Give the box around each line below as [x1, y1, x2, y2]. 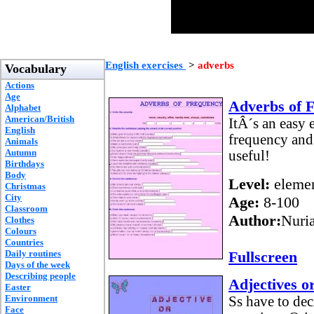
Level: [228, 175, 270, 193]
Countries [5, 237, 43, 247]
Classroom [5, 203, 48, 214]
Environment [5, 293, 57, 303]
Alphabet [5, 102, 41, 113]
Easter [5, 282, 31, 292]
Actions [5, 80, 34, 90]
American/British [5, 114, 74, 124]
